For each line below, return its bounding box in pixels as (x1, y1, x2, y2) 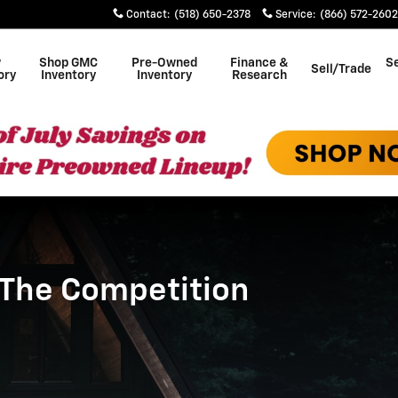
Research (231, 69, 287, 82)
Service (275, 10, 313, 20)
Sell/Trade (311, 63, 372, 76)
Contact (126, 10, 167, 20)
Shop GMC (39, 57, 99, 69)
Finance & (229, 57, 289, 69)
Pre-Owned (131, 57, 197, 69)
